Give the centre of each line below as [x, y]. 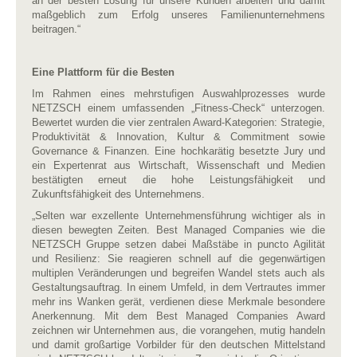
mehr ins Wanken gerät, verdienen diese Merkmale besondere [178, 301]
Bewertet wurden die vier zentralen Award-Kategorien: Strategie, [178, 122]
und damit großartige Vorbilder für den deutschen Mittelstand [178, 344]
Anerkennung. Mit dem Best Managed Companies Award [178, 316]
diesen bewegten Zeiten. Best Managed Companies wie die [178, 229]
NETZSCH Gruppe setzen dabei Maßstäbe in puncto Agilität [178, 244]
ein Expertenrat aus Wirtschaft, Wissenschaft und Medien [178, 165]
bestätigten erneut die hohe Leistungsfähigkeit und [178, 179]
